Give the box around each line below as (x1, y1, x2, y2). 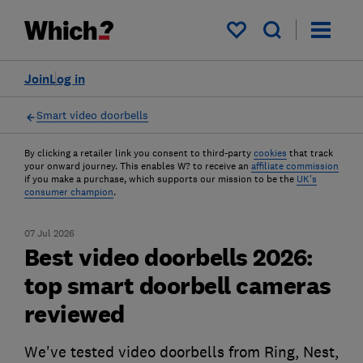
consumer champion (23, 186, 113, 199)
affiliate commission (250, 160, 339, 173)
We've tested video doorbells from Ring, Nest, (23, 343, 339, 361)
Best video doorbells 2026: (23, 242, 313, 272)
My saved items (235, 28, 325, 45)
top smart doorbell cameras (23, 271, 331, 301)
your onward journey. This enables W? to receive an (23, 160, 249, 173)
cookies (253, 147, 287, 160)
